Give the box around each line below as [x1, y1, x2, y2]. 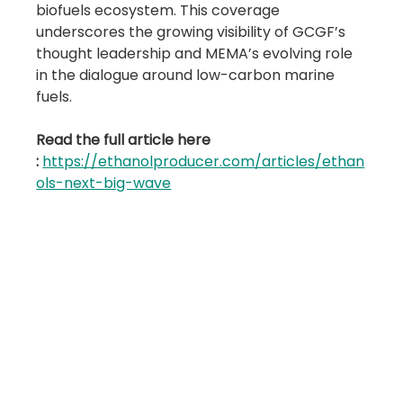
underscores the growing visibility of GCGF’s [36, 22, 350, 43]
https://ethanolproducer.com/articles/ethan [42, 151, 365, 173]
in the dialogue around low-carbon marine [36, 65, 339, 86]
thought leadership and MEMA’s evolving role [36, 43, 357, 65]
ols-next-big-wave [36, 173, 172, 194]
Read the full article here [36, 130, 215, 151]
